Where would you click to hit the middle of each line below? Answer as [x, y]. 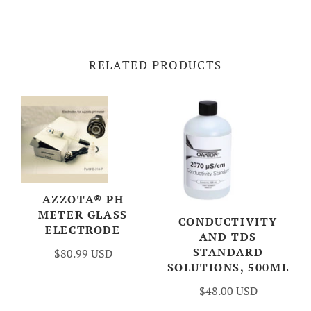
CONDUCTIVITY [228, 221]
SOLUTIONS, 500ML [228, 267]
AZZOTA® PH [83, 200]
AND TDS [228, 236]
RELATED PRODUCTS [155, 65]
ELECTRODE [83, 230]
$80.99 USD [83, 254]
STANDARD [228, 252]
